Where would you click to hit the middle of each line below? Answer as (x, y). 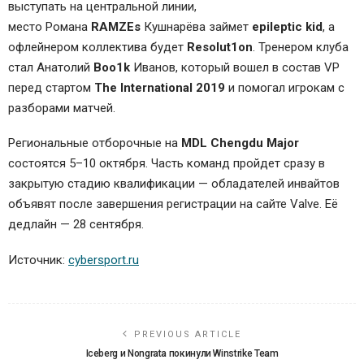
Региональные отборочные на (95, 143)
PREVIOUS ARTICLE (188, 335)
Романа (68, 26)
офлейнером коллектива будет (97, 47)
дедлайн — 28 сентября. (76, 225)
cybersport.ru (104, 260)
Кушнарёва (173, 26)
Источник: (38, 260)
